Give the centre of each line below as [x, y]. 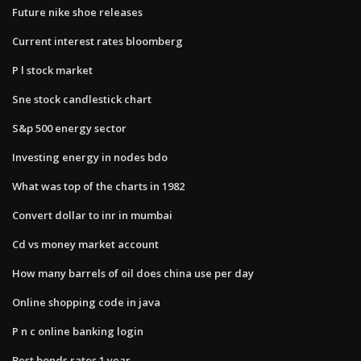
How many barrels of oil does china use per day [133, 273]
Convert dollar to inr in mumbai [92, 215]
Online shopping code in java [86, 302]
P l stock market [52, 70]
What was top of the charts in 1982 [98, 186]
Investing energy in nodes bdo [90, 157]
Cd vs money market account [85, 244]
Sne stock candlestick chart [82, 99]
